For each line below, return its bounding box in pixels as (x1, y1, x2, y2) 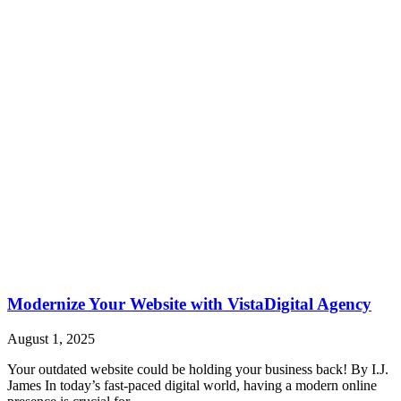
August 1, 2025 (7, 330, 95, 346)
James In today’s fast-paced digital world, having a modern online (7, 377, 377, 393)
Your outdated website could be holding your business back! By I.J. (7, 361, 388, 377)
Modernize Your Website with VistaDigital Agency (7, 294, 371, 314)
